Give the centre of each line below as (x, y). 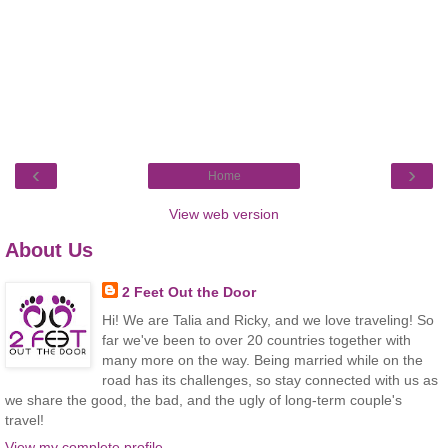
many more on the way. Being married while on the (262, 359)
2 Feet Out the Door (188, 292)
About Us (49, 250)
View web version (224, 214)
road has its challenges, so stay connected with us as (269, 379)
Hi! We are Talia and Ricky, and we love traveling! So (267, 319)
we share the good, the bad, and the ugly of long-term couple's (203, 399)
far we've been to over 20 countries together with (256, 339)
